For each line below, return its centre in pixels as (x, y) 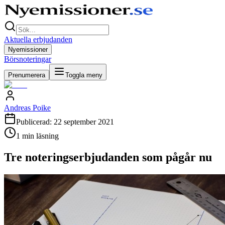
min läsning (39, 136)
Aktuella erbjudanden (38, 39)
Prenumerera (27, 75)
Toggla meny (84, 75)
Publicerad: (35, 122)
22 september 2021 (84, 122)
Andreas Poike (27, 108)
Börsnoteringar (28, 59)
